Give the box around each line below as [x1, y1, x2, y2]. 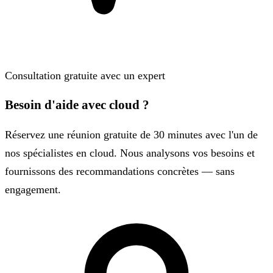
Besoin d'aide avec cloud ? [5, 97, 149, 112]
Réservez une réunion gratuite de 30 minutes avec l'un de [5, 128, 258, 141]
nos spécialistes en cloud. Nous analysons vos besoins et [5, 146, 255, 159]
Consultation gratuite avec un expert [5, 69, 165, 82]
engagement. [5, 183, 61, 196]
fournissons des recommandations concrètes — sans [5, 165, 235, 177]
